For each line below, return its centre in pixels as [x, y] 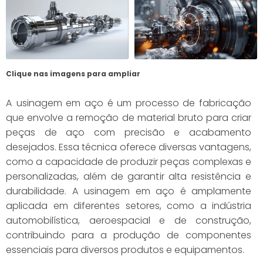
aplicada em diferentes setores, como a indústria [129, 205]
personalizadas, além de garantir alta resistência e [129, 176]
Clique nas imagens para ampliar [73, 73]
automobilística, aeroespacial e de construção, [129, 220]
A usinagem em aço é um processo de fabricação [129, 103]
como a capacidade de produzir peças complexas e [129, 161]
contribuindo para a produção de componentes [129, 235]
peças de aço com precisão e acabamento [129, 132]
